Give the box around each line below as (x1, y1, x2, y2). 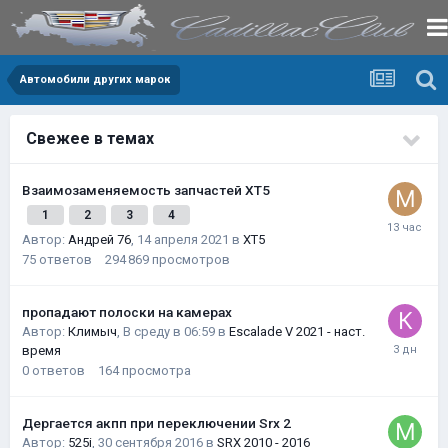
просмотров (152, 252, 230, 267)
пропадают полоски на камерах (22, 304, 232, 320)
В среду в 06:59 (123, 324, 215, 339)
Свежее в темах (26, 129, 154, 148)
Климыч (68, 324, 117, 339)
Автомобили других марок (20, 73, 170, 86)
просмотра (122, 363, 191, 378)
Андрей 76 (68, 232, 131, 247)
